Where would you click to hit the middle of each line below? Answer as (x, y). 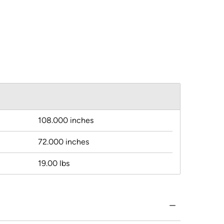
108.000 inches (66, 120)
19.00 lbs (54, 163)
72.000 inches (63, 142)
